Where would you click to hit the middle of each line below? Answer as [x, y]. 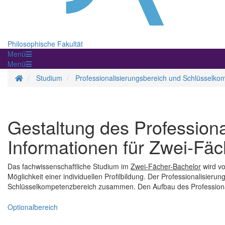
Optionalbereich [33, 207]
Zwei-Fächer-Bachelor [166, 166]
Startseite [38, 78]
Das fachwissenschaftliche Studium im [69, 166]
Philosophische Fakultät [45, 44]
